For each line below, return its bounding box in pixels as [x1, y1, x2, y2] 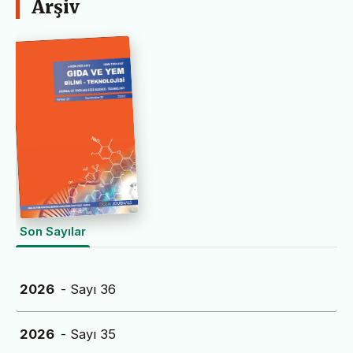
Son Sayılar [20, 224, 86, 240]
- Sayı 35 [61, 326, 116, 343]
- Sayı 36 [61, 281, 116, 298]
